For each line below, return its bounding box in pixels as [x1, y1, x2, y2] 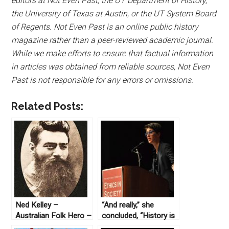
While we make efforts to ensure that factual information [11, 48, 214, 58]
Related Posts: [11, 100, 84, 112]
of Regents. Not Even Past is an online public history [11, 21, 199, 32]
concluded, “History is [102, 211, 175, 220]
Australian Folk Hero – [15, 211, 92, 220]
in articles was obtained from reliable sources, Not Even [11, 61, 210, 72]
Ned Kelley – [15, 200, 59, 210]
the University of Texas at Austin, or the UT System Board [11, 8, 217, 18]
